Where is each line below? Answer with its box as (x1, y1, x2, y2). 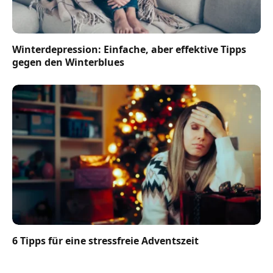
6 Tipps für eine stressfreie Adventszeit (12, 233, 199, 247)
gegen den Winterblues (12, 55, 124, 69)
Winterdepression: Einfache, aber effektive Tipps (12, 43, 246, 57)
